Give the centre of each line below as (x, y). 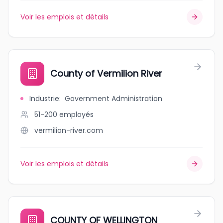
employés (76, 114)
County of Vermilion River (106, 73)
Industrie (44, 99)
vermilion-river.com (69, 130)
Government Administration (113, 99)
